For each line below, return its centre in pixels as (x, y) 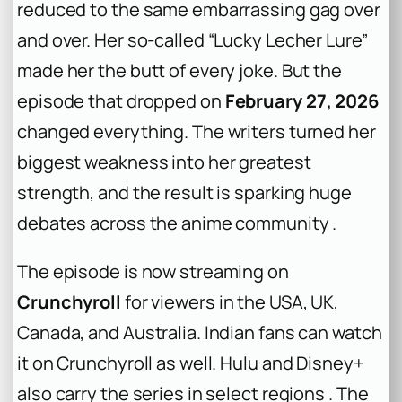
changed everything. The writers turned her (197, 131)
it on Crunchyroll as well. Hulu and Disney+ (191, 363)
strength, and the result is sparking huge (184, 192)
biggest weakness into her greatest (164, 162)
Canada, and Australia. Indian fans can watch (200, 332)
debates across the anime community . (177, 223)
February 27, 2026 (301, 100)
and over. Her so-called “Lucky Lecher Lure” (192, 39)
